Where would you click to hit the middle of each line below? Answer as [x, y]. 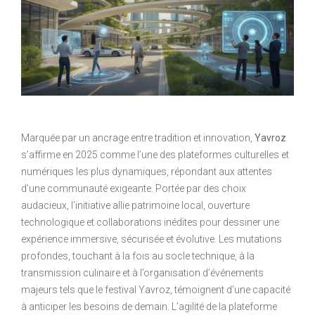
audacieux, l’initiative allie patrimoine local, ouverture [135, 205]
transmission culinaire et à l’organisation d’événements [142, 272]
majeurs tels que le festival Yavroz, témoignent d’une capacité [156, 289]
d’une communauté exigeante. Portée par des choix [134, 188]
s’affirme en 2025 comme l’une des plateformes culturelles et [155, 154]
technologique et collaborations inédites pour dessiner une [150, 222]
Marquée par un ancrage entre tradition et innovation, [138, 137]
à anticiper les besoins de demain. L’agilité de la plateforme [149, 306]
